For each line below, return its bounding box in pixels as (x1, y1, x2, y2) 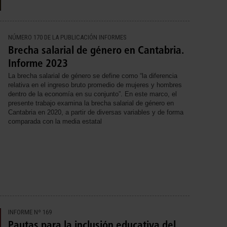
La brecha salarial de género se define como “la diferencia (8, 72, 177, 80)
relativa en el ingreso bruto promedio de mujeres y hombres (8, 81, 182, 89)
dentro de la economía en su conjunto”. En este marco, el (8, 90, 177, 98)
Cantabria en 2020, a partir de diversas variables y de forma (8, 108, 183, 117)
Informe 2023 (8, 57, 68, 70)
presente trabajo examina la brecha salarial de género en (8, 99, 174, 107)
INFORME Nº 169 (8, 208, 52, 216)
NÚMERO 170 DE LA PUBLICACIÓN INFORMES (8, 33, 127, 42)
